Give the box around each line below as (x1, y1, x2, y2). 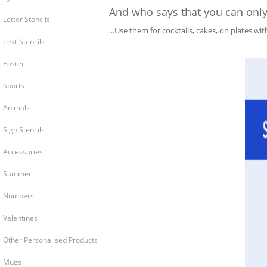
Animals (3, 103, 30, 113)
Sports (3, 80, 24, 91)
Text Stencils (3, 36, 45, 46)
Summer (3, 169, 32, 179)
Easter (3, 58, 24, 69)
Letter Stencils (3, 14, 50, 24)
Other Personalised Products (3, 235, 98, 245)
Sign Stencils (3, 125, 45, 135)
